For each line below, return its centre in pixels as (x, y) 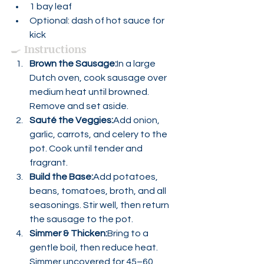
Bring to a (129, 233)
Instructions (55, 49)
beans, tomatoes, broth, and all (99, 191)
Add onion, (137, 120)
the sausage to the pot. (81, 219)
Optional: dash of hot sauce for (98, 21)
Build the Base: (61, 177)
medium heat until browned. (90, 92)
